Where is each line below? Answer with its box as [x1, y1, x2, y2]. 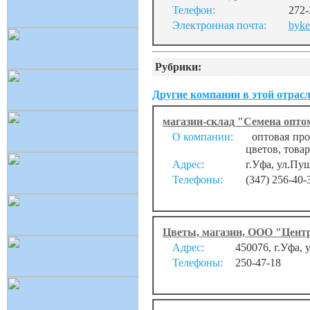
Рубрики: [155, 61, 201, 73]
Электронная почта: [172, 19, 266, 31]
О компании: [172, 131, 233, 143]
